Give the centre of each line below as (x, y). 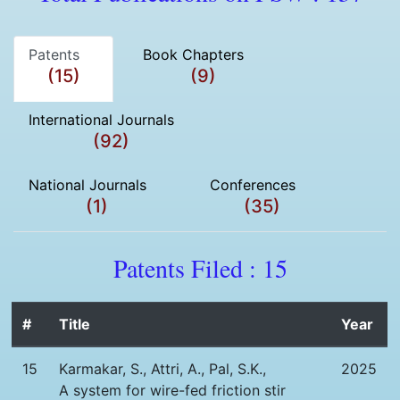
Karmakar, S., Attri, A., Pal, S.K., (163, 369)
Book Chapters (203, 54)
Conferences (262, 184)
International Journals (111, 119)
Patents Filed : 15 (200, 267)
